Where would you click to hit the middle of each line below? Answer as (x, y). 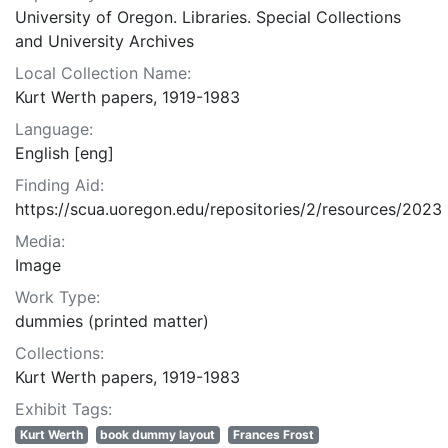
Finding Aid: (59, 185)
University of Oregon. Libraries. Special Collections (208, 17)
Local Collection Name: (103, 73)
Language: (54, 129)
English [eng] (64, 153)
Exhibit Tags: (63, 409)
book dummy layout (158, 435)
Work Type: (57, 297)
